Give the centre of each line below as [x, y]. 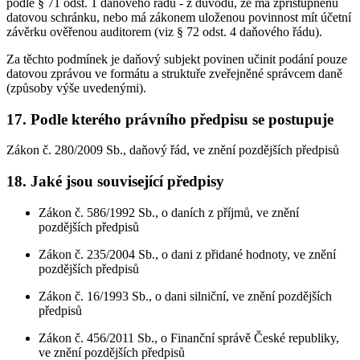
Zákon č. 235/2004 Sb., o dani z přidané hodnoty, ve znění [187, 254]
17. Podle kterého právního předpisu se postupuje [170, 119]
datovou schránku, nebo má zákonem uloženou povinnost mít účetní [179, 17]
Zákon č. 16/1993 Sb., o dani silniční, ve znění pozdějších [185, 296]
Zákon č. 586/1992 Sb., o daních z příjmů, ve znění [169, 212]
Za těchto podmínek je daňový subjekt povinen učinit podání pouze [177, 59]
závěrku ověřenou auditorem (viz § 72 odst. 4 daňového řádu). [164, 31]
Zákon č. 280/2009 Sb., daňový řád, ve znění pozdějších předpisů [173, 150]
